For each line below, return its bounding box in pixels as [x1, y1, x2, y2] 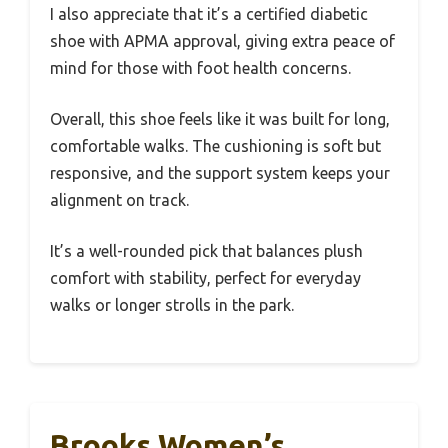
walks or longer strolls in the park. [50, 296, 294, 314]
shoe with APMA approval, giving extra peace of [50, 32, 395, 50]
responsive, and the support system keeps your [50, 164, 390, 182]
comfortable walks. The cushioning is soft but [50, 137, 381, 155]
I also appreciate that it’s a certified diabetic [50, 5, 368, 23]
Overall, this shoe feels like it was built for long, [50, 110, 390, 128]
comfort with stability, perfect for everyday [50, 269, 361, 287]
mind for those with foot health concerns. [50, 59, 351, 77]
